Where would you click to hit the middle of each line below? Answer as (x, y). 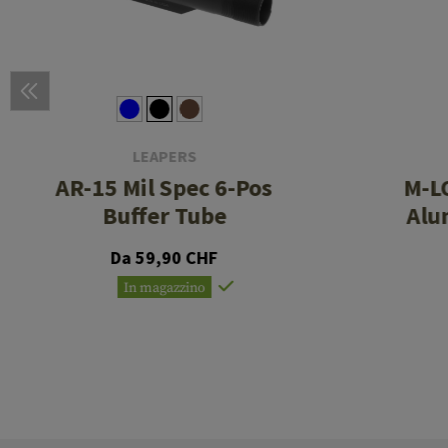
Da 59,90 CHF (164, 258)
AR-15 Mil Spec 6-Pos (164, 188)
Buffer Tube (164, 216)
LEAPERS (164, 156)
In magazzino (164, 288)
